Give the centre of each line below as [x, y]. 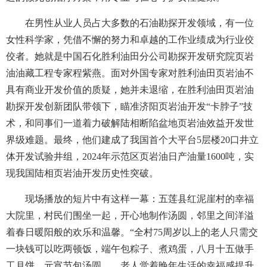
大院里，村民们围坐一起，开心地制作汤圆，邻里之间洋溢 [130, 215]
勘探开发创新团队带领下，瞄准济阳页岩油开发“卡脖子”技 [129, 106]
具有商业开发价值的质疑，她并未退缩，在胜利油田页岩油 [130, 90]
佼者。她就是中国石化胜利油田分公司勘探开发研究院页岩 [130, 56]
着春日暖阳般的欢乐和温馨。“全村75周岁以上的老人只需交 [132, 232]
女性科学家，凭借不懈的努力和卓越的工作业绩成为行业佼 [130, 40]
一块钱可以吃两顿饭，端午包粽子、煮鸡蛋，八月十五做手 [130, 249]
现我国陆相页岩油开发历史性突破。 [82, 173]
